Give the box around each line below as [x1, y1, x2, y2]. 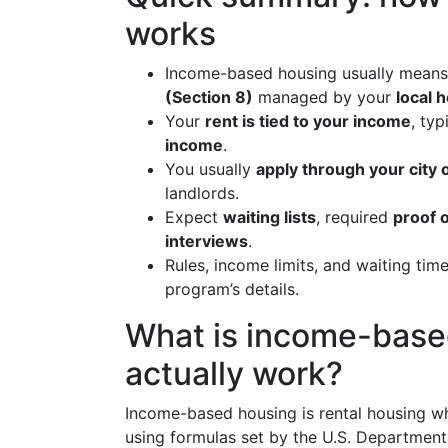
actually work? [125, 354, 343, 393]
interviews [165, 231, 248, 251]
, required [316, 207, 393, 227]
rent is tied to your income [205, 111, 411, 131]
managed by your [253, 87, 396, 107]
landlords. [165, 183, 239, 203]
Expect [165, 207, 223, 227]
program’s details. [165, 279, 299, 299]
